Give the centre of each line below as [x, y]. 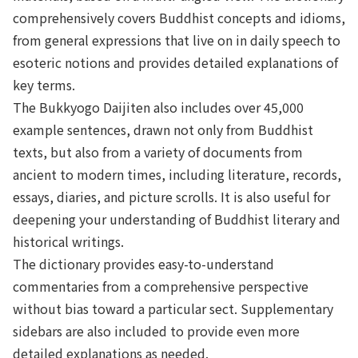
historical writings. [68, 241]
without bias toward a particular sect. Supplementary [173, 308]
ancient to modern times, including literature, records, [177, 174]
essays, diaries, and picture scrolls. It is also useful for [171, 196]
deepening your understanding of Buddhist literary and [177, 219]
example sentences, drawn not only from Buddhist [163, 129]
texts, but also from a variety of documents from [158, 151]
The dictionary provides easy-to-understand [143, 263]
